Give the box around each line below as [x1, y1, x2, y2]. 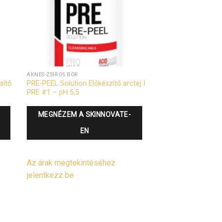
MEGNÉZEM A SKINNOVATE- [38, 110, 131, 118]
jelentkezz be [27, 170, 74, 180]
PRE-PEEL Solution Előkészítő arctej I [27, 79, 146, 88]
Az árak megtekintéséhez [27, 158, 116, 167]
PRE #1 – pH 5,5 [27, 88, 80, 97]
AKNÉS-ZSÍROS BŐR [27, 71, 78, 78]
